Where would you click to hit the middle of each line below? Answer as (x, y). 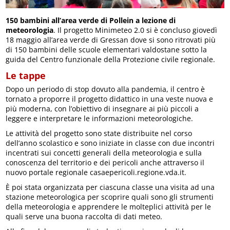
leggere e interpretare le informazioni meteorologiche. (100, 119)
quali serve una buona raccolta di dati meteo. (84, 217)
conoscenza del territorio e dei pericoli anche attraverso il (105, 163)
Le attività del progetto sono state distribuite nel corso (99, 133)
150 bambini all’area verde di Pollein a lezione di (91, 21)
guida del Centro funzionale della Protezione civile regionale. (111, 60)
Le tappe (26, 76)
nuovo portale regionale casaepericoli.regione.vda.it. (96, 172)
